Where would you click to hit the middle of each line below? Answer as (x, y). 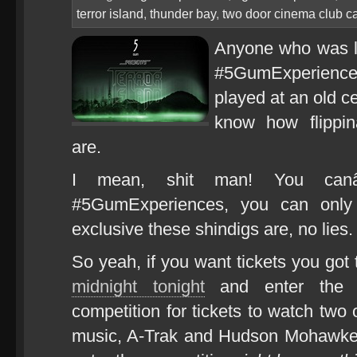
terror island (110, 14)
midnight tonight (138, 286)
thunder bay (183, 14)
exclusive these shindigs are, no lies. (212, 229)
